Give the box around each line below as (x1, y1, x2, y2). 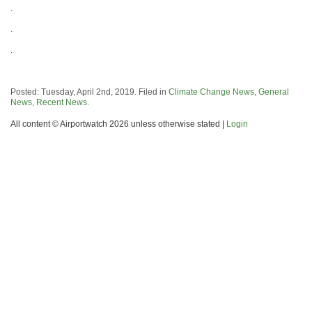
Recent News (36, 97, 87, 107)
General (258, 87, 289, 97)
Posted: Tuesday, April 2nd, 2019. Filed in (10, 87, 169, 97)
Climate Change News (169, 87, 254, 97)
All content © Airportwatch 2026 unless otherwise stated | (10, 119, 226, 129)
